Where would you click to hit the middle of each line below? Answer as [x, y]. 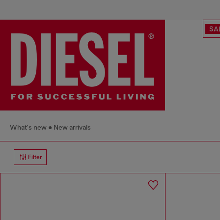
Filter [35, 157]
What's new [28, 127]
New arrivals [72, 127]
